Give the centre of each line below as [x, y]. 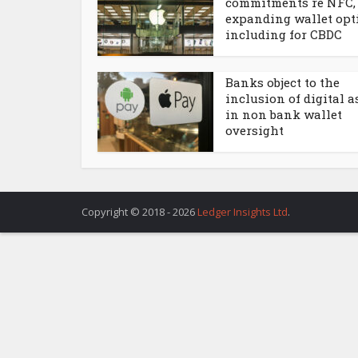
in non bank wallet [284, 114]
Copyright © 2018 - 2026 [139, 212]
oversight [255, 130]
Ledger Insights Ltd [243, 212]
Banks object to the [282, 82]
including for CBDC [284, 34]
